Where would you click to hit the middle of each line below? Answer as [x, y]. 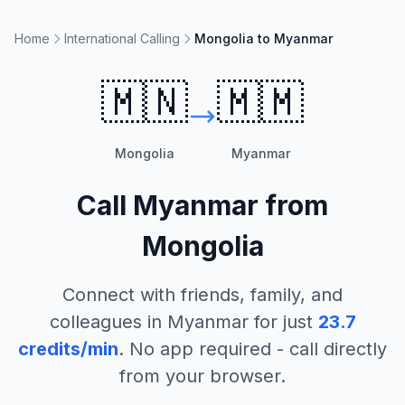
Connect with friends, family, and [202, 295]
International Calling [122, 38]
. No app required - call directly [253, 349]
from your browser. [202, 376]
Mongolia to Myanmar [264, 38]
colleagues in [108, 322]
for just [280, 322]
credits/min [68, 349]
